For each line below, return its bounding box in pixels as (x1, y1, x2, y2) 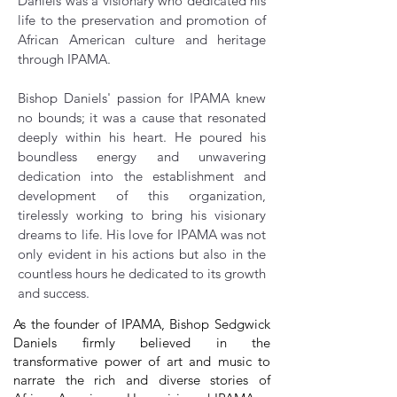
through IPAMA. (18, 51, 111, 67)
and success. (18, 284, 90, 301)
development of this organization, (18, 187, 266, 204)
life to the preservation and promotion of (18, 12, 266, 28)
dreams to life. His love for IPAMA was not (18, 226, 266, 243)
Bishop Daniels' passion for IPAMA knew (18, 90, 266, 106)
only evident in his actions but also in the (18, 245, 266, 262)
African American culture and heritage (18, 31, 266, 48)
